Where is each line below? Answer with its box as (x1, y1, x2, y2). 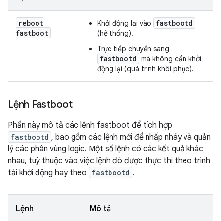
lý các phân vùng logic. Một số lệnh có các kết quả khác (8, 144, 203, 154)
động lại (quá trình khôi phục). (97, 64, 194, 73)
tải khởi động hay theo (8, 168, 89, 178)
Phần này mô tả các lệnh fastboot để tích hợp (8, 120, 172, 130)
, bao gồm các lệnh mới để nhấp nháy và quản (51, 132, 211, 142)
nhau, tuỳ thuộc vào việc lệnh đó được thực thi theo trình (8, 156, 210, 166)
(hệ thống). (97, 29, 133, 37)
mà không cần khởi (139, 54, 201, 63)
